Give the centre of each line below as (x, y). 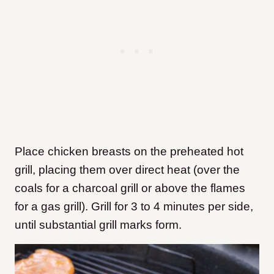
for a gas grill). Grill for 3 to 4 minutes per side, (134, 206)
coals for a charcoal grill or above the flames (130, 188)
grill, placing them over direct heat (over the (127, 169)
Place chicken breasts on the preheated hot (129, 151)
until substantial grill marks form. (98, 224)
